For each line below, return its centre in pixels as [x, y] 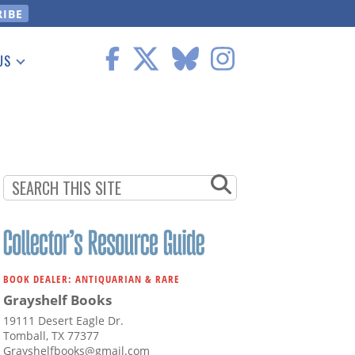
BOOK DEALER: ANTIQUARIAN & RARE [92, 279]
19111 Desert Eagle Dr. [63, 321]
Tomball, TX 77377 [51, 336]
